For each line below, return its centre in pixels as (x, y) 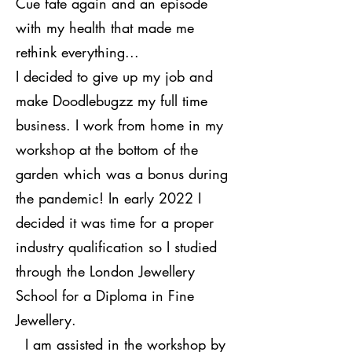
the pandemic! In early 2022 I (108, 198)
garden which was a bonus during (122, 173)
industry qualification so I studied (116, 246)
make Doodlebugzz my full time (112, 100)
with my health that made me (105, 27)
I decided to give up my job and (114, 76)
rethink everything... (77, 51)
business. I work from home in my (119, 125)
